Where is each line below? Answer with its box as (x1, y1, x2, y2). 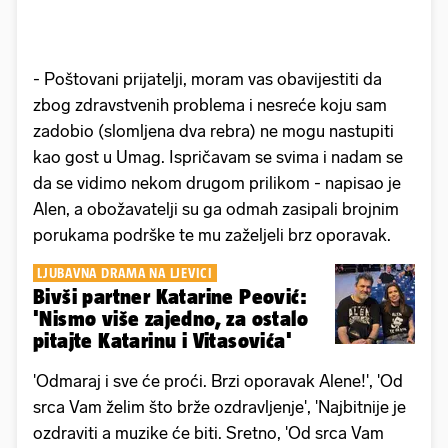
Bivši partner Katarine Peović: (33, 284, 307, 308)
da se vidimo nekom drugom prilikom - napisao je (33, 172, 401, 193)
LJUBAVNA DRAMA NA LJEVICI (37, 264, 213, 281)
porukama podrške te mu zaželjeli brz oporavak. (33, 224, 395, 245)
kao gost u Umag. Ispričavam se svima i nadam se (33, 146, 403, 167)
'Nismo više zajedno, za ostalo (33, 306, 308, 330)
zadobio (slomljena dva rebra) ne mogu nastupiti (33, 120, 394, 141)
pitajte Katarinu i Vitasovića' (33, 328, 292, 352)
